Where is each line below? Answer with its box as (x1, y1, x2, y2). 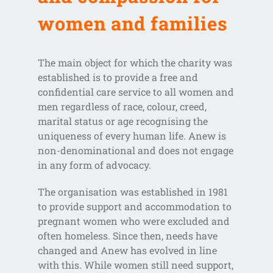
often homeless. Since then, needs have (38, 229, 218, 242)
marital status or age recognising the (38, 114, 208, 127)
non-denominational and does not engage (38, 143, 234, 157)
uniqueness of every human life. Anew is (38, 129, 227, 142)
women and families (38, 10, 228, 35)
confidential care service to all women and (38, 85, 235, 98)
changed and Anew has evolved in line (38, 243, 218, 257)
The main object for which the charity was (38, 55, 233, 69)
